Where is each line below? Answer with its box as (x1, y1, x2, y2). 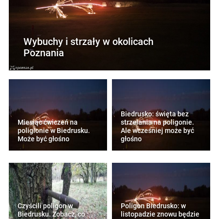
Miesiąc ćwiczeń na (18, 118, 78, 127)
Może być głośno (18, 134, 69, 143)
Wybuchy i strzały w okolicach (23, 35, 153, 47)
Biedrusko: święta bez (121, 109, 189, 118)
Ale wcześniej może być (121, 126, 195, 135)
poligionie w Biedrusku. (18, 126, 90, 135)
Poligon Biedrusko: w (121, 201, 186, 210)
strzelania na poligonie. (121, 118, 195, 127)
